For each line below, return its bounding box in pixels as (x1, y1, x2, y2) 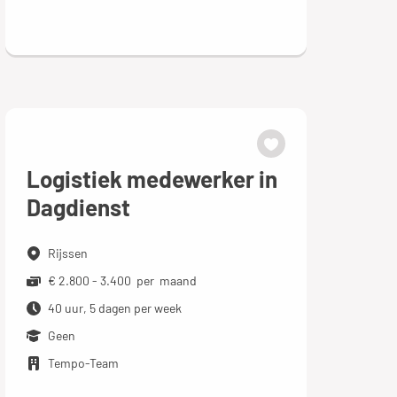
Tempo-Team (47, 355, 119, 370)
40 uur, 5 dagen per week (47, 300, 182, 315)
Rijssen (47, 245, 88, 261)
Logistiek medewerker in (26, 165, 277, 192)
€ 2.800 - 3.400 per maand (47, 273, 197, 288)
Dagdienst (26, 193, 130, 221)
